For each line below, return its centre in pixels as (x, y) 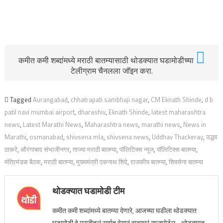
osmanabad (46, 137)
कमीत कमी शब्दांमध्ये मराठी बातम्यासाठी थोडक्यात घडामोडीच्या (107, 60)
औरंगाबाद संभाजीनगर (45, 149)
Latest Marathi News (52, 124)
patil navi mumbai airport (39, 112)
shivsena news (127, 137)
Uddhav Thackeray (177, 137)
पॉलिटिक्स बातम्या (176, 149)
